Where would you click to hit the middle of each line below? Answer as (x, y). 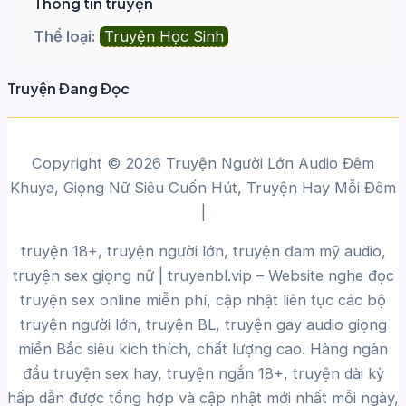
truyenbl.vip (209, 276)
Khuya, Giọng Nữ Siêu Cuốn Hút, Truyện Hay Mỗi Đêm (203, 187)
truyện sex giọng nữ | (90, 276)
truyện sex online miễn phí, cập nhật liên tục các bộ (203, 300)
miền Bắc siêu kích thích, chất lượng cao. (164, 349)
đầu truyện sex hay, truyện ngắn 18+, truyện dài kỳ (203, 374)
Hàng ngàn (349, 349)
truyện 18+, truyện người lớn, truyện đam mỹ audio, (203, 251)
